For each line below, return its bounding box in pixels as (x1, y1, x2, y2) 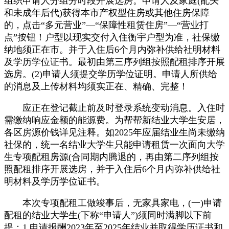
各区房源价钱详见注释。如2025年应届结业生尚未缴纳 (4, 127, 225, 138)
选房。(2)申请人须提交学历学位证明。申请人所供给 (4, 68, 217, 79)
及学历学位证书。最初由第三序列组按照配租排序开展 (4, 56, 225, 67)
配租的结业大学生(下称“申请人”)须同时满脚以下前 (4, 210, 212, 220)
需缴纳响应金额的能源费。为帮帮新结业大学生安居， (4, 114, 225, 125)
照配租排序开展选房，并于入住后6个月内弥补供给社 (4, 164, 220, 174)
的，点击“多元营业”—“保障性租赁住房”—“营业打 (4, 19, 209, 30)
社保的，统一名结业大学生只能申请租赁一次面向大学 (4, 139, 225, 150)
